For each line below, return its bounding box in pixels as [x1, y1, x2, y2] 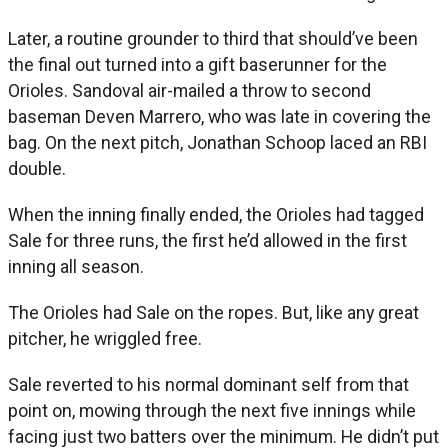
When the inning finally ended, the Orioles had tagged [8, 203, 424, 225]
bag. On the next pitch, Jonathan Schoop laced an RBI [8, 131, 427, 153]
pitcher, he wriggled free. [8, 327, 202, 349]
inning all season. [8, 255, 144, 277]
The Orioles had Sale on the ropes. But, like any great [8, 301, 419, 323]
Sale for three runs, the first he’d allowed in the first [8, 229, 407, 251]
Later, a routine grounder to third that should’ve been [8, 27, 418, 49]
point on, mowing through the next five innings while [8, 399, 416, 421]
